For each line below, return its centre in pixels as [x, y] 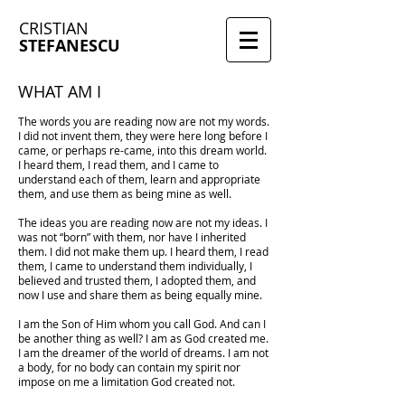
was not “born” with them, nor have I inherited [132, 237]
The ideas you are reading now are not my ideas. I [143, 222]
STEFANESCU [70, 46]
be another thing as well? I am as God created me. [143, 338]
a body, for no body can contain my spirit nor [129, 367]
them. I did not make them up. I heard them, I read [143, 251]
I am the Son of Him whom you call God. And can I [142, 324]
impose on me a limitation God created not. [127, 381]
